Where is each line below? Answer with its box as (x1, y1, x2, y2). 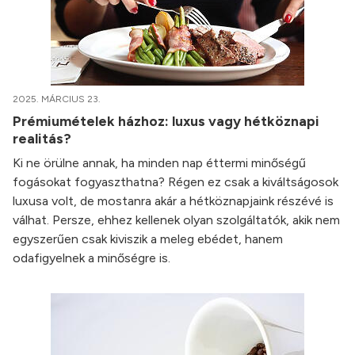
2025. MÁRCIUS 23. (13, 94, 101, 105)
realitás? (13, 130, 74, 147)
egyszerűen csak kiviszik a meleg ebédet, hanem (13, 231, 283, 246)
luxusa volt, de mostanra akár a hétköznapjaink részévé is (13, 193, 334, 208)
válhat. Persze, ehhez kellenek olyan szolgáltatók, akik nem (13, 212, 340, 227)
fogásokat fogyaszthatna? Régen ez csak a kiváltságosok (13, 174, 338, 189)
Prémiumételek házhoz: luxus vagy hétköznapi (13, 113, 319, 129)
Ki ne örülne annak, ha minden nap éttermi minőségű (13, 155, 306, 170)
